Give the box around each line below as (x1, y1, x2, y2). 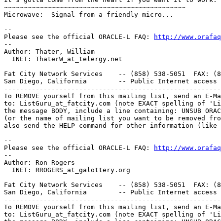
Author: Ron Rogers (4, 158, 75, 166)
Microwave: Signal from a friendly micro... (4, 10, 174, 18)
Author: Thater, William (4, 47, 95, 55)
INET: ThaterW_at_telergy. (4, 55, 110, 63)
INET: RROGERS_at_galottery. (4, 166, 118, 174)
